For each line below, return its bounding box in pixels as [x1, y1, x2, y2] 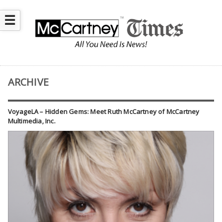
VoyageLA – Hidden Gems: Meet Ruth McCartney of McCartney [7, 107, 200, 116]
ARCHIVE [7, 75, 49, 89]
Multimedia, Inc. [7, 116, 55, 126]
